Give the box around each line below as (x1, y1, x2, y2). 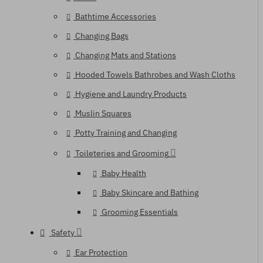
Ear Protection (75, 247, 127, 258)
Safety (51, 227, 75, 238)
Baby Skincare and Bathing (102, 187, 198, 198)
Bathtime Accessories (75, 11, 156, 22)
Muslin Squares (75, 108, 131, 119)
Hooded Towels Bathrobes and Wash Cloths (75, 69, 235, 80)
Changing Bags (75, 31, 129, 41)
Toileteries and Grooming (75, 148, 168, 159)
